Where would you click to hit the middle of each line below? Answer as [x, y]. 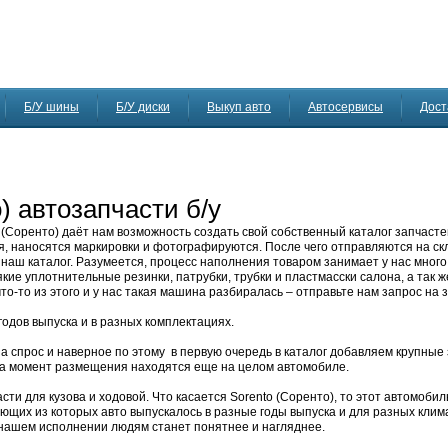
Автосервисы [345, 107]
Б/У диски [143, 107]
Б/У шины [51, 107]
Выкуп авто [239, 107]
